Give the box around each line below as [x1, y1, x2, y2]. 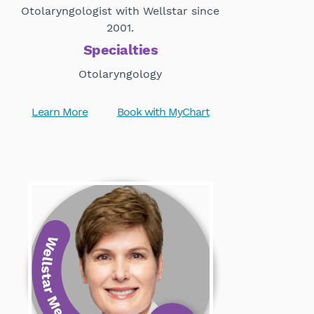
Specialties [83, 41, 158, 59]
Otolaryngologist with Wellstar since [21, 4, 220, 18]
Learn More [32, 105, 88, 119]
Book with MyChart [116, 105, 210, 119]
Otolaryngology [78, 67, 163, 81]
